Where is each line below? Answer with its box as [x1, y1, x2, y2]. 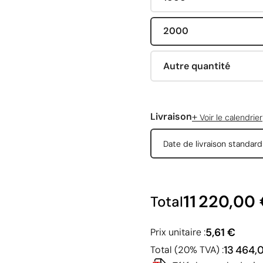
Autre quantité [163, 59, 230, 72]
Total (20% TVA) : [150, 244, 224, 257]
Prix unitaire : [150, 226, 205, 239]
